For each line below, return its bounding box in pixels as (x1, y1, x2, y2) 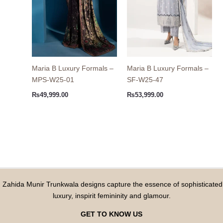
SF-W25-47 (127, 75, 163, 84)
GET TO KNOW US (81, 210, 142, 219)
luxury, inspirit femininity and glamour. (52, 192, 171, 200)
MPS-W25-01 (31, 75, 74, 84)
